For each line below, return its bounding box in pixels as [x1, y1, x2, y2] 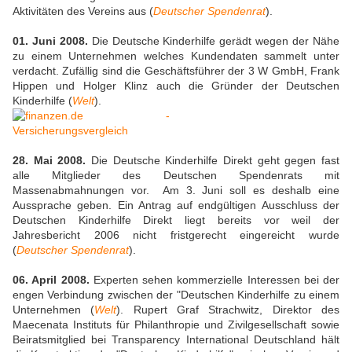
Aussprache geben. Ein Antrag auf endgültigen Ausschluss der [13, 199, 339, 212]
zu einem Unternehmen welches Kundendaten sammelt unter [13, 49, 339, 63]
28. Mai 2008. [13, 154, 86, 167]
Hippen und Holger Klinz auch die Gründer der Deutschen [13, 79, 339, 93]
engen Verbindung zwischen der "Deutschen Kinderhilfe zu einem [13, 288, 339, 302]
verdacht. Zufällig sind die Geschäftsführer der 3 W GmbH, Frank [13, 64, 339, 78]
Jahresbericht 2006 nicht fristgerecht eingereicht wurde [13, 229, 339, 242]
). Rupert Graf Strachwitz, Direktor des [116, 303, 340, 317]
